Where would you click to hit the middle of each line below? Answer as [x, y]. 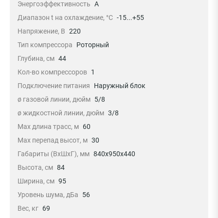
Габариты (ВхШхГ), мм [54, 154]
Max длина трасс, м [48, 127]
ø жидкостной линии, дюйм [61, 113]
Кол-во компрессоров [52, 72]
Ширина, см [36, 181]
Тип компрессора [45, 45]
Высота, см [35, 167]
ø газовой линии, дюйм [54, 99]
